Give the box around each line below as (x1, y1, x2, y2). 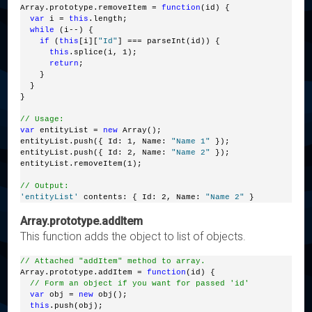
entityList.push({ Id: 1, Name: (20, 136, 172, 146)
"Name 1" (171, 136, 211, 146)
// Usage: (20, 114, 65, 123)
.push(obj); (49, 301, 104, 310)
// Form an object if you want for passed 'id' (30, 279, 250, 288)
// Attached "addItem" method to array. (20, 256, 206, 265)
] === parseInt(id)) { (118, 36, 221, 45)
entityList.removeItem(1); (20, 159, 143, 168)
